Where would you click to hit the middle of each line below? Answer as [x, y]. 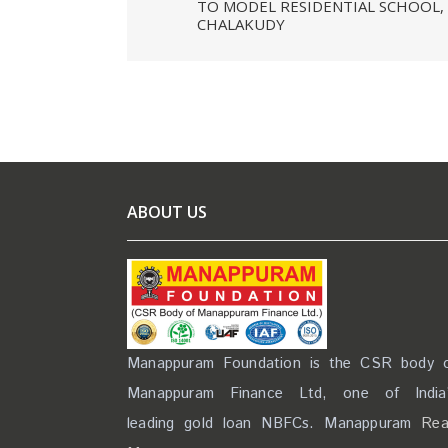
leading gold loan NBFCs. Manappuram [274, 423]
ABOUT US [167, 212]
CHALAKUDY [241, 23]
